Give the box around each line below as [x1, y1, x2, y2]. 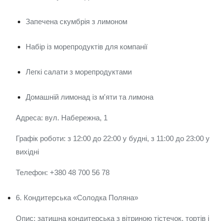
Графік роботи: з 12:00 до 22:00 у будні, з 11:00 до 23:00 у [16, 134, 210, 143]
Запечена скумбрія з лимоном [26, 17, 127, 26]
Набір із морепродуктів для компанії [26, 42, 147, 51]
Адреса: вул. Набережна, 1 [16, 113, 108, 122]
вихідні [16, 147, 39, 156]
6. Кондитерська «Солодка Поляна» [16, 193, 138, 202]
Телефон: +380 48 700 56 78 [16, 168, 110, 177]
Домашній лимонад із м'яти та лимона [26, 93, 153, 101]
